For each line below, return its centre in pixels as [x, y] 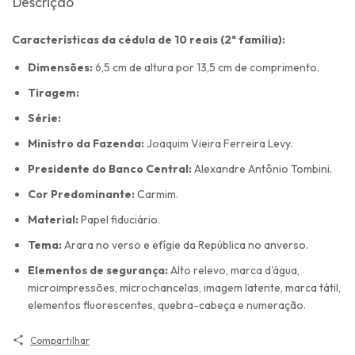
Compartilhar [59, 340]
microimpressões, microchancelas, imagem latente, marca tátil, [184, 287]
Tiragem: [55, 92]
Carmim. [158, 194]
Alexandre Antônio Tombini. [263, 168]
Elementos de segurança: [98, 270]
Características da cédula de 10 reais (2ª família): [149, 39]
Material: [53, 219]
